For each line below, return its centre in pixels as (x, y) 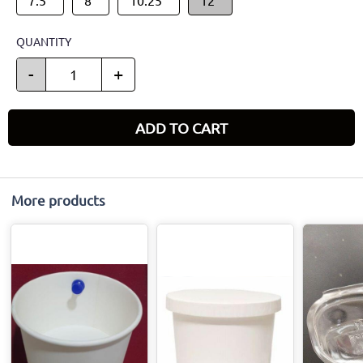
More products (58, 199)
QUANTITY (44, 41)
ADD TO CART (181, 127)
